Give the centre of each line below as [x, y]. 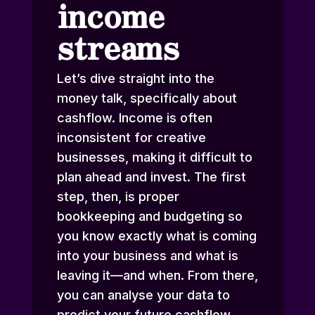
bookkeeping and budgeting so [149, 217]
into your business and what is [147, 256]
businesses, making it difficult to [154, 157]
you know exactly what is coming [156, 236]
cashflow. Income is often [134, 118]
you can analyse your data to [143, 295]
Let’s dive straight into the [135, 79]
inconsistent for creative [131, 138]
